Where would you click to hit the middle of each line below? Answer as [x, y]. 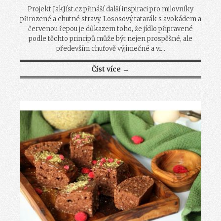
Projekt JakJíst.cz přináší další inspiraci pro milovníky [110, 9]
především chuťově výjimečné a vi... [110, 48]
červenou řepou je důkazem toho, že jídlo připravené [110, 29]
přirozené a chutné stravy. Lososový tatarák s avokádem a [110, 19]
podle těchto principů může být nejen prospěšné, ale [110, 38]
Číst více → [110, 69]
